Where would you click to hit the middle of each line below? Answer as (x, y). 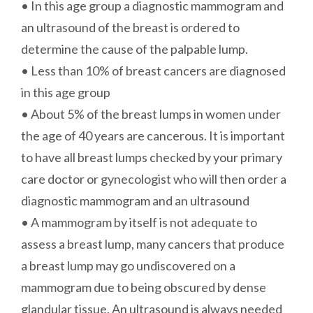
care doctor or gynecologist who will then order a (154, 179)
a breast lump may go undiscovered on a (128, 265)
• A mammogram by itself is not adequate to (139, 222)
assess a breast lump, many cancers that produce (153, 243)
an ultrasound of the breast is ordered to (130, 27)
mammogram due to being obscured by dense (144, 287)
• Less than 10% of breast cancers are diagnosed (153, 70)
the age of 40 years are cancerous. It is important (153, 135)
